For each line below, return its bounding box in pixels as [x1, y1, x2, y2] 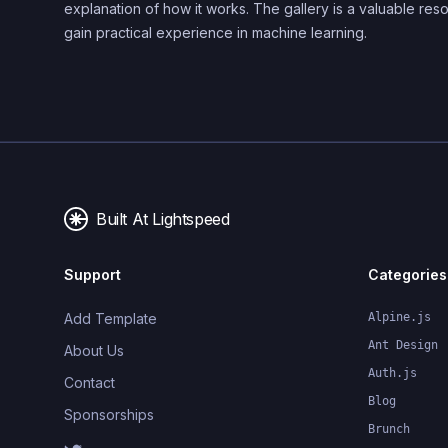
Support [64, 266, 121, 283]
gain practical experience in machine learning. [64, 24, 367, 41]
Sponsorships [64, 406, 154, 423]
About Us [64, 342, 124, 359]
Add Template [64, 310, 157, 327]
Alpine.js [368, 310, 431, 324]
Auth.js [368, 366, 417, 380]
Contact [64, 374, 115, 391]
